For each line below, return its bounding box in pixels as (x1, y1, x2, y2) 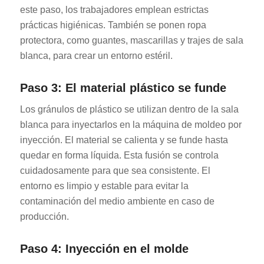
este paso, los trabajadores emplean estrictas (19, 4, 209, 15)
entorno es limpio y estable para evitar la (19, 181, 189, 192)
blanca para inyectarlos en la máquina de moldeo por (19, 120, 242, 130)
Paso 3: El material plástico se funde (19, 81, 226, 94)
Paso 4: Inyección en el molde (19, 242, 189, 256)
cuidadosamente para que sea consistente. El (19, 166, 210, 176)
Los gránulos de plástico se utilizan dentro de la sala (19, 104, 239, 115)
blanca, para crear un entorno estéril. (19, 50, 173, 61)
